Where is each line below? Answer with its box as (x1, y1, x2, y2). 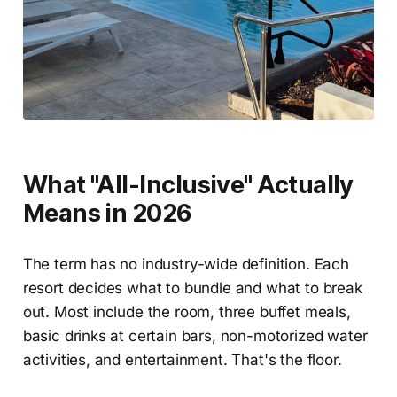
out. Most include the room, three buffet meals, (22, 302, 351, 321)
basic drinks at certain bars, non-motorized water (22, 326, 368, 345)
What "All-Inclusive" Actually (22, 169, 354, 199)
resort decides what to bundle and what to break (22, 278, 362, 297)
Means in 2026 (22, 198, 192, 228)
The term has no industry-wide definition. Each (22, 254, 349, 273)
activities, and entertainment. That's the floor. (22, 350, 342, 369)
